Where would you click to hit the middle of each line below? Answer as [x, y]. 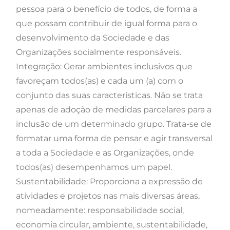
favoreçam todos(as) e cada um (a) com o [100, 81]
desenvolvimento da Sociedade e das [93, 38]
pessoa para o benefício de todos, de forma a [107, 9]
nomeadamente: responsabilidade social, [100, 210]
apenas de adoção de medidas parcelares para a [114, 110]
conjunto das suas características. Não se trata [109, 95]
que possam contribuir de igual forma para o [107, 24]
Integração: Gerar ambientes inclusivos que [104, 67]
